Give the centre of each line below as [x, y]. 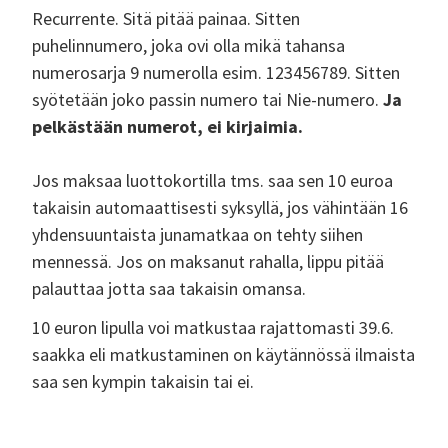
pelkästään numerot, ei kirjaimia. [168, 127]
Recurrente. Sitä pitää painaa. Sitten [166, 19]
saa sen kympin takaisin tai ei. [143, 382]
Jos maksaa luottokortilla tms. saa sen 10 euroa [213, 181]
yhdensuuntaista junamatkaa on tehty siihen [198, 235]
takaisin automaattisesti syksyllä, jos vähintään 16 [220, 208]
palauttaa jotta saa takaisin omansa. [169, 289]
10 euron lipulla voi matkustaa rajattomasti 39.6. [213, 328]
